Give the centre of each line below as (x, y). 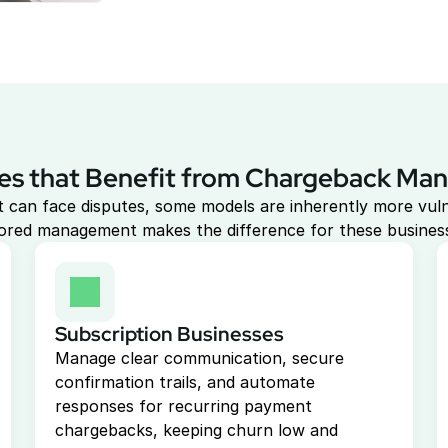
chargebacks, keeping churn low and (196, 430)
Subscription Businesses (169, 334)
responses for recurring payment (183, 406)
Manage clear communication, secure (199, 358)
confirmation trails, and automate (184, 382)
